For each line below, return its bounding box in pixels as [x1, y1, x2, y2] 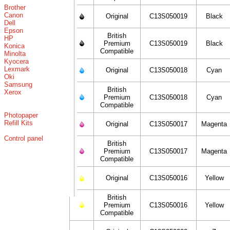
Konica [4, 42, 25, 50]
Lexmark [4, 65, 30, 73]
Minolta [4, 50, 26, 57]
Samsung [4, 81, 32, 88]
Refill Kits [4, 119, 33, 127]
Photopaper [4, 111, 38, 119]
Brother [4, 4, 26, 11]
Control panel [4, 135, 43, 142]
